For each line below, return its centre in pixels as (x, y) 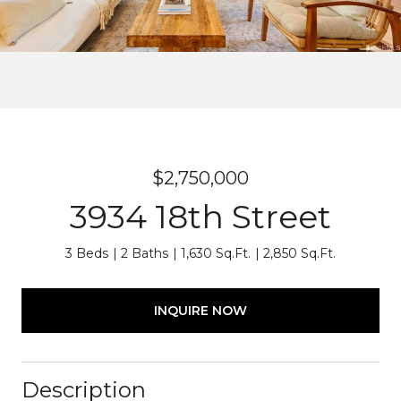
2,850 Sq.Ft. (299, 253)
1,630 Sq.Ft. (216, 253)
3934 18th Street (200, 217)
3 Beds (87, 253)
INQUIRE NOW (200, 310)
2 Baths (145, 253)
